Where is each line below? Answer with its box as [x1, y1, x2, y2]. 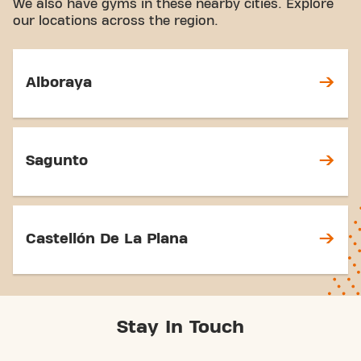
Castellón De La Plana [26, 231, 188, 247]
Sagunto [26, 153, 88, 169]
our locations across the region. [13, 14, 218, 27]
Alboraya [26, 75, 92, 91]
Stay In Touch [117, 317, 244, 337]
